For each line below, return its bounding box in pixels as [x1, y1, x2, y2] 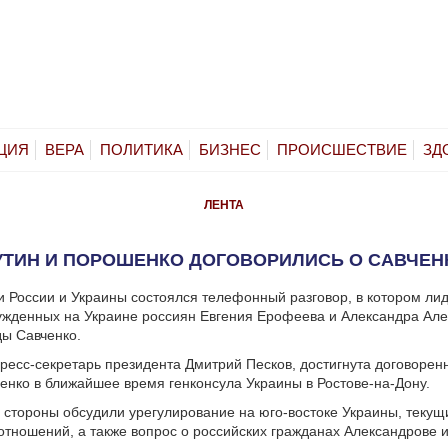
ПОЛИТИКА [100, 140, 183, 158]
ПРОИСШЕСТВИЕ [277, 140, 407, 158]
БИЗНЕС [199, 140, 261, 158]
